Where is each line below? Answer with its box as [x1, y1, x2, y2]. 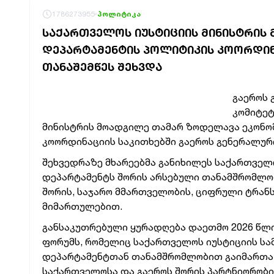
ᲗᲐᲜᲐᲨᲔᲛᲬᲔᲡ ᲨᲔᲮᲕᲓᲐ [42, 60, 162, 73]
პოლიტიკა [97, 9, 141, 18]
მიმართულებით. [42, 200, 122, 212]
